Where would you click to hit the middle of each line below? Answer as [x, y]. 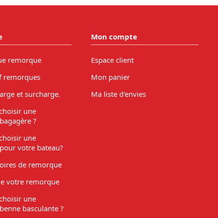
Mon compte [114, 37]
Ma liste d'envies [119, 94]
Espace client [113, 60]
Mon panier [111, 77]
